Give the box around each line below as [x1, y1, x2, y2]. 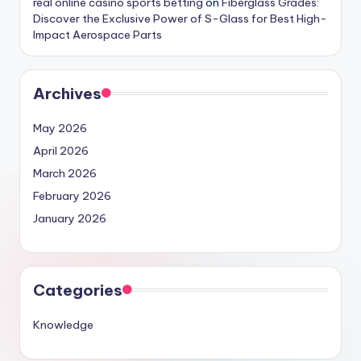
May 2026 [33, 121, 87, 136]
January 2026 [33, 211, 106, 226]
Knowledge [33, 317, 93, 333]
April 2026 [33, 143, 89, 159]
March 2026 [33, 166, 97, 181]
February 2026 [33, 189, 111, 204]
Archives [33, 84, 102, 104]
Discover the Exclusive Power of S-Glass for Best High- [33, 11, 327, 27]
